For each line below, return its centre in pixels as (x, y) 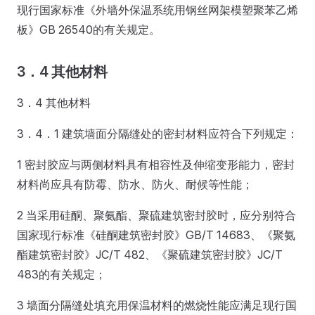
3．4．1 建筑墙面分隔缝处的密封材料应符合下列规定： (157, 133)
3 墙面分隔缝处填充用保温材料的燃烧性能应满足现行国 (157, 305)
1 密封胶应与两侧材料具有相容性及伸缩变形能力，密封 (156, 164)
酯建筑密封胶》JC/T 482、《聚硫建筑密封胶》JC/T (150, 254)
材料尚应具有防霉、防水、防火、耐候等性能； (135, 184)
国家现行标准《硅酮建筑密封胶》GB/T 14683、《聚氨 (156, 234)
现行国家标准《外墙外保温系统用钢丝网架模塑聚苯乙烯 (157, 9)
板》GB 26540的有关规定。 (89, 29)
